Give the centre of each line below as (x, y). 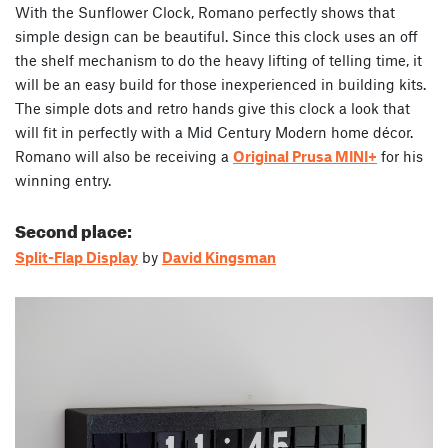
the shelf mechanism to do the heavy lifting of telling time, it (218, 59)
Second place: (73, 228)
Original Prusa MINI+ (305, 155)
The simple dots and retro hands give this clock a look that (212, 107)
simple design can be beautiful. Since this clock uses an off (216, 35)
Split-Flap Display (76, 256)
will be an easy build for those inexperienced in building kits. (220, 83)
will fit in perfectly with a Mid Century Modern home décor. (214, 131)
